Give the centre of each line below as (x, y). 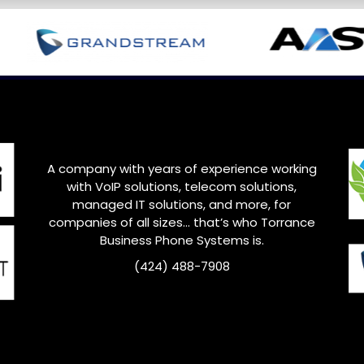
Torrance (288, 222)
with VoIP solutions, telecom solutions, (182, 186)
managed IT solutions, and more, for (182, 204)
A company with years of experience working (182, 168)
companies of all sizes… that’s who (154, 222)
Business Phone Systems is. (182, 240)
